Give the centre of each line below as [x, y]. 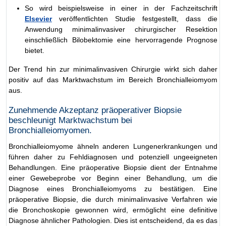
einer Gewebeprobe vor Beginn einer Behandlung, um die [113, 178]
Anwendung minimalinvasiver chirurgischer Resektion [121, 29]
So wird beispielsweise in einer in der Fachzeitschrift [121, 8]
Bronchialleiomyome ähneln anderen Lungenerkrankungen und [113, 146]
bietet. [35, 50]
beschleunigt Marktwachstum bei [70, 120]
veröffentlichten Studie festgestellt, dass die [135, 18]
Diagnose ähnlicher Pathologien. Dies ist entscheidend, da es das [113, 220]
